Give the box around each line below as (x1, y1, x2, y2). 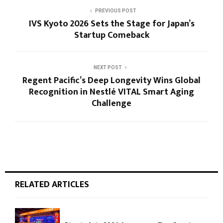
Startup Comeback (74, 28, 149, 43)
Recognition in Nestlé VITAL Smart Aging (29, 85, 194, 100)
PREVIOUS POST (95, 8, 136, 14)
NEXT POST (93, 65, 122, 71)
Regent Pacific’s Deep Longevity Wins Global (22, 73, 201, 89)
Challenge (92, 96, 131, 111)
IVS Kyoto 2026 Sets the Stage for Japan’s (28, 16, 195, 32)
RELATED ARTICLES (15, 177, 89, 193)
